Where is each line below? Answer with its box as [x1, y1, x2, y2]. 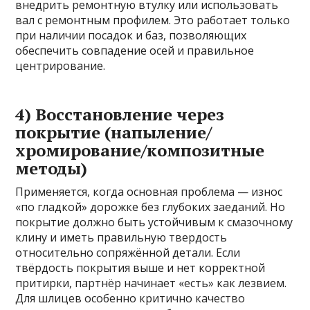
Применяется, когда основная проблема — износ [15, 184, 283, 200]
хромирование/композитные [15, 139, 265, 162]
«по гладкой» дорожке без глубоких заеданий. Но [15, 199, 286, 215]
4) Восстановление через [15, 103, 225, 126]
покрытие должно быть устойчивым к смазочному [15, 215, 293, 230]
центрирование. [15, 58, 106, 74]
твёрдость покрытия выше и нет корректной [15, 260, 266, 276]
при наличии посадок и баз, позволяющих [15, 28, 247, 44]
